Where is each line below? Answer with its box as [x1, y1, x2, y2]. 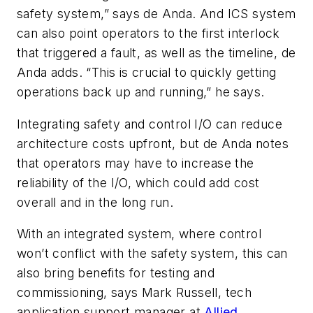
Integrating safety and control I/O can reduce [17, 116, 282, 131]
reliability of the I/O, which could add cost [17, 175, 260, 190]
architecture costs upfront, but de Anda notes [17, 136, 289, 151]
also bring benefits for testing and [17, 265, 214, 281]
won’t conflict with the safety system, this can [17, 246, 288, 261]
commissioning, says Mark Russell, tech [17, 285, 252, 300]
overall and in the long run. [17, 194, 174, 210]
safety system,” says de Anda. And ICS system [17, 6, 296, 21]
